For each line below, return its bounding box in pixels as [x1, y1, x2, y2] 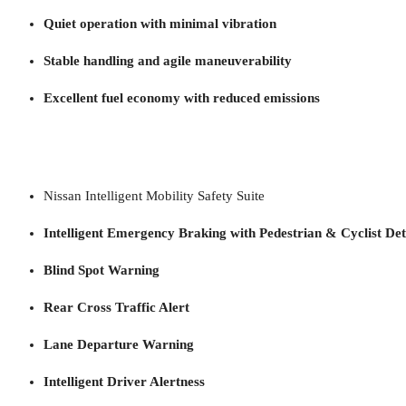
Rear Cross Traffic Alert [43, 299, 189, 314]
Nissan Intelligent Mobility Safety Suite [43, 188, 265, 203]
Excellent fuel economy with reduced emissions [43, 90, 320, 105]
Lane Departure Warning [43, 336, 194, 352]
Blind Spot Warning [43, 262, 159, 277]
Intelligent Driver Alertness [43, 373, 205, 389]
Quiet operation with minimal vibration [43, 15, 276, 31]
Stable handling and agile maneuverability [43, 53, 292, 68]
